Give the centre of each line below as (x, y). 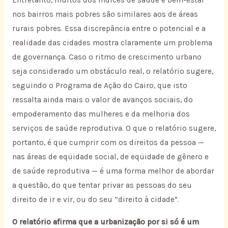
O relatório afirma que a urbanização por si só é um (105, 222)
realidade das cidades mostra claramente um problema (112, 43)
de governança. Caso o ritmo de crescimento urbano (107, 57)
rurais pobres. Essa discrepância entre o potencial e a (109, 29)
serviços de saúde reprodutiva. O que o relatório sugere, (114, 129)
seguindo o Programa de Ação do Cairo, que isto (99, 86)
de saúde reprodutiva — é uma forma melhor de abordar (113, 171)
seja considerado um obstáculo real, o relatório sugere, (112, 72)
